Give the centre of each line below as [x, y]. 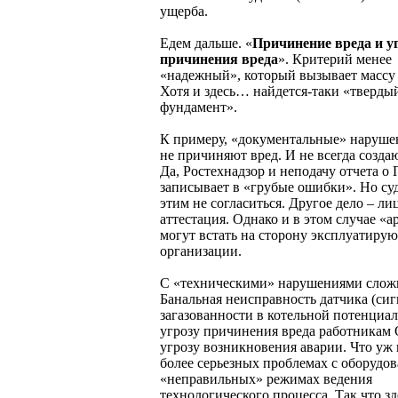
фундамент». [199, 107]
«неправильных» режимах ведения [266, 378]
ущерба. [184, 11]
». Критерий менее [335, 59]
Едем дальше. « [206, 43]
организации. [201, 251]
